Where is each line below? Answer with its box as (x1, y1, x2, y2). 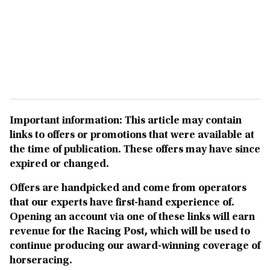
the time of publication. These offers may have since (10, 145, 260, 155)
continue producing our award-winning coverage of (10, 241, 260, 252)
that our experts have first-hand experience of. (10, 198, 234, 209)
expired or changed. (10, 159, 109, 170)
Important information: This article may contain (10, 116, 242, 127)
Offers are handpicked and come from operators (10, 183, 246, 194)
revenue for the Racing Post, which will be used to (10, 227, 250, 237)
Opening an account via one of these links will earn (10, 212, 255, 223)
